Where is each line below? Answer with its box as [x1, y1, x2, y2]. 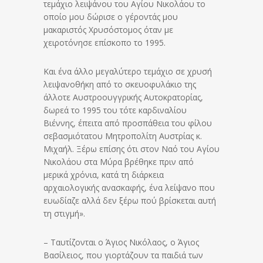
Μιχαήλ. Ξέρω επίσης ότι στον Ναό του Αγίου [43, 143, 220, 155]
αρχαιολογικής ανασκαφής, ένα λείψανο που [43, 182, 215, 194]
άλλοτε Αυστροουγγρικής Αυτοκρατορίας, [43, 92, 203, 103]
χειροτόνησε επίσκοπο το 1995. [43, 37, 166, 49]
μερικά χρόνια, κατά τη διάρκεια [43, 169, 164, 181]
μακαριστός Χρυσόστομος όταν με [43, 24, 173, 36]
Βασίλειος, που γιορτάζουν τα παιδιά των [43, 249, 203, 261]
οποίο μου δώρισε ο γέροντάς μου [43, 11, 178, 23]
